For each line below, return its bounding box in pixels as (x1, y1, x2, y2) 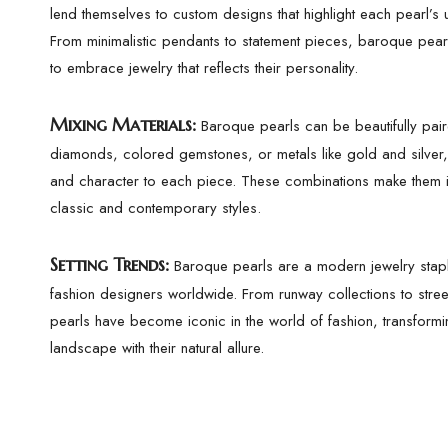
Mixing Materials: (50, 113, 196, 136)
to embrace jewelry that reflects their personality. (50, 57, 358, 79)
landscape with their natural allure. (50, 337, 264, 359)
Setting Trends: (50, 253, 169, 276)
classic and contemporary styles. (50, 197, 261, 219)
